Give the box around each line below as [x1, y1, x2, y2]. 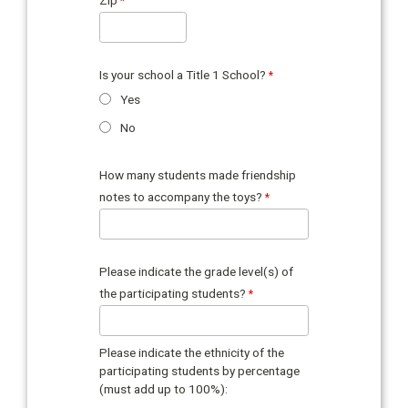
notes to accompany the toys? [99, 189, 263, 204]
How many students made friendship [99, 167, 297, 182]
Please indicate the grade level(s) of [99, 263, 294, 279]
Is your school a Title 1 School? [99, 66, 267, 82]
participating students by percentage [99, 362, 301, 378]
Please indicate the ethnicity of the [99, 344, 285, 360]
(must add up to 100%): [99, 381, 229, 396]
